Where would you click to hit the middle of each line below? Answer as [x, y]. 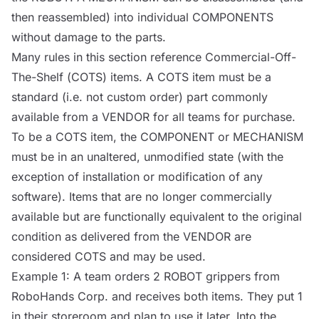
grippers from [241, 276]
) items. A [130, 77]
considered [43, 256]
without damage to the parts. [89, 37]
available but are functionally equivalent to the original [157, 216]
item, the [114, 137]
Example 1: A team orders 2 [88, 276]
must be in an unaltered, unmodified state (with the [147, 157]
